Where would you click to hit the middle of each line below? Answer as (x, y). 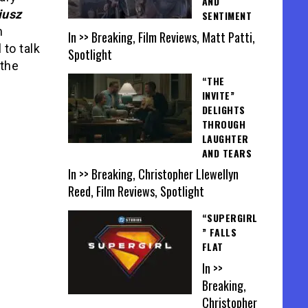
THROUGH (223, 124)
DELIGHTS (223, 109)
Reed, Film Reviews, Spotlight (136, 191)
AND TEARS (227, 153)
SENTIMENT (227, 16)
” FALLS (219, 232)
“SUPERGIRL (230, 218)
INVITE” (218, 95)
